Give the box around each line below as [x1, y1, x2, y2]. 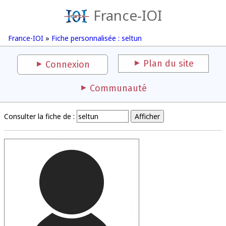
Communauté [89, 83, 147, 94]
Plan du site [143, 58, 194, 69]
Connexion [45, 59, 90, 70]
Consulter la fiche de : [4, 111, 75, 121]
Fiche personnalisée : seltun [51, 33, 142, 43]
